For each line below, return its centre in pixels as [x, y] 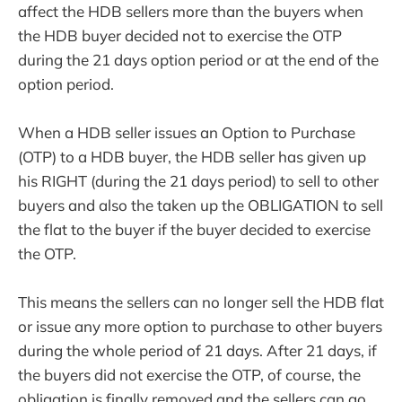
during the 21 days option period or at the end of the [198, 59]
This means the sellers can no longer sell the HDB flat [201, 302]
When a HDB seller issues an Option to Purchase [187, 133]
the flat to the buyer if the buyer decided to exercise [194, 230]
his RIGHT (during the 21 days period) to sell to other [198, 181]
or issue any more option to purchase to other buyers [200, 327]
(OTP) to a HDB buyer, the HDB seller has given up [192, 157]
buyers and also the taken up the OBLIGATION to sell [201, 205]
